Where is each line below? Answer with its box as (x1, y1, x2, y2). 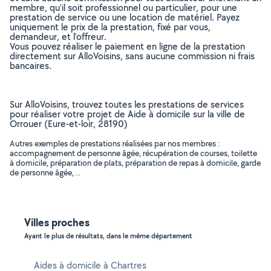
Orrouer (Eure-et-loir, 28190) (10, 117, 128, 130)
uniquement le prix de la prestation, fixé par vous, (10, 21, 211, 33)
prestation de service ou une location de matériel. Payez (10, 11, 240, 24)
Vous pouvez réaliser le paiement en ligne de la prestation (10, 40, 245, 53)
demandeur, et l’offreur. (10, 30, 106, 43)
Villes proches (24, 215, 90, 230)
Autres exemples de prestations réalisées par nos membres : (10, 138, 220, 149)
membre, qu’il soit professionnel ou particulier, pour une (10, 1, 237, 14)
